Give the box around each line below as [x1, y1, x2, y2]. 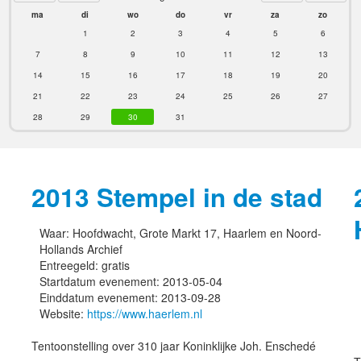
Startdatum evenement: [39, 273, 163, 289]
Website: [39, 305, 87, 322]
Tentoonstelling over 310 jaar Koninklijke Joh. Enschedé [31, 338, 316, 354]
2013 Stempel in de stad [31, 179, 322, 215]
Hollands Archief [39, 241, 122, 257]
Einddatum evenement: [39, 289, 161, 305]
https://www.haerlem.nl [87, 305, 202, 322]
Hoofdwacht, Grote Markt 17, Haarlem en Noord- [73, 225, 322, 241]
